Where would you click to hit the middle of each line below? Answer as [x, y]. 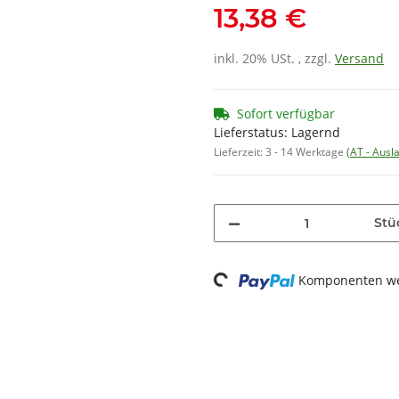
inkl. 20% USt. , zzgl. [274, 59]
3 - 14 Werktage [306, 152]
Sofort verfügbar [286, 114]
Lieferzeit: [240, 152]
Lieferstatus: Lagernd [277, 133]
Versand [359, 59]
